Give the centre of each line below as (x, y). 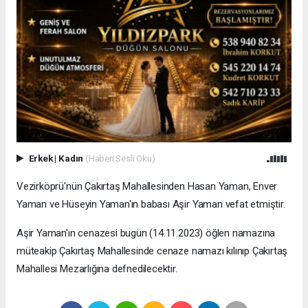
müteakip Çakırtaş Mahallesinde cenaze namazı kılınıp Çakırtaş (152, 251)
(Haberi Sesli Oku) (120, 158)
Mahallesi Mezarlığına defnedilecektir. (97, 268)
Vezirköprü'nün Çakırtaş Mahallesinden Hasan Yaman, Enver (147, 186)
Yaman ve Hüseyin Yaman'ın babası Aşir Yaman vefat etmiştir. (151, 204)
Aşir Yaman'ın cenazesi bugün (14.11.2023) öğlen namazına (146, 233)
